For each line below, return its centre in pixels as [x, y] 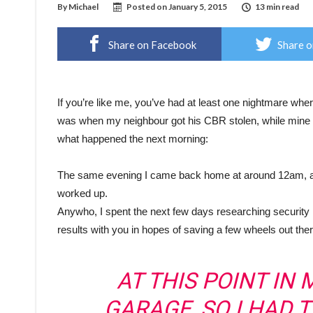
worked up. [82, 193]
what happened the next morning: [133, 138]
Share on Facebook [152, 44]
